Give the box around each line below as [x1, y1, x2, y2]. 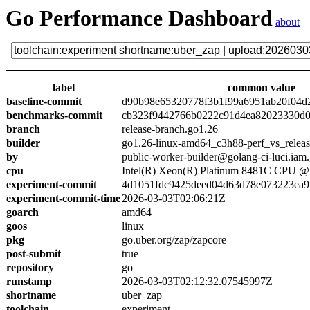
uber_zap [122, 289, 162, 301]
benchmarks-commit [6, 109, 102, 121]
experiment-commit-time [6, 192, 120, 204]
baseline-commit [6, 95, 82, 107]
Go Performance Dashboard [6, 6, 273, 30]
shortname [6, 289, 56, 301]
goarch [6, 206, 39, 218]
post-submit [6, 248, 61, 259]
